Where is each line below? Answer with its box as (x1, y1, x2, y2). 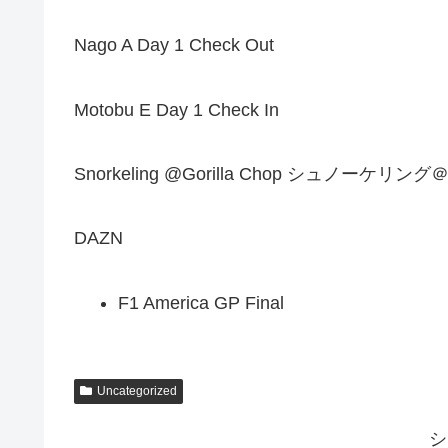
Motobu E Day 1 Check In (74, 99, 279, 120)
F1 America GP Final (117, 292, 284, 313)
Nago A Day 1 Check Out (74, 35, 274, 56)
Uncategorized (96, 383, 177, 398)
